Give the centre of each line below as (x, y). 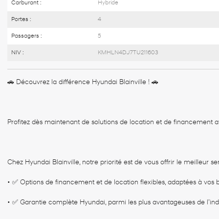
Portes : (21, 19)
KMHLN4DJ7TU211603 (128, 53)
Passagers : (27, 36)
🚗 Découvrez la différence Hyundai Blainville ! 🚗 (83, 82)
